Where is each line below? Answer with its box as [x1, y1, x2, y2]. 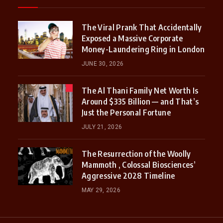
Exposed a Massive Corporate [81, 33, 183, 44]
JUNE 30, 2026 [81, 60, 124, 68]
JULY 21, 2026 [81, 123, 122, 131]
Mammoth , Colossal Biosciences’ [81, 160, 196, 170]
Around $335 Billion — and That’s [81, 97, 199, 107]
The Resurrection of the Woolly [81, 149, 191, 159]
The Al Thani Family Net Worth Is [81, 86, 199, 96]
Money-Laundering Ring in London [81, 44, 205, 55]
